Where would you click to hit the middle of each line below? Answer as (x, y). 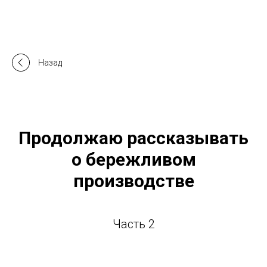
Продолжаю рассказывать (133, 138)
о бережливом (133, 159)
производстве (133, 181)
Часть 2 (133, 224)
